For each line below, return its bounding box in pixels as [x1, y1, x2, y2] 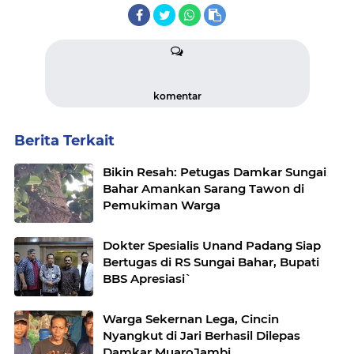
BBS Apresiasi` [103, 270, 192, 286]
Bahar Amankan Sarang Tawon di [103, 180, 304, 196]
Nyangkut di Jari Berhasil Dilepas [103, 327, 300, 343]
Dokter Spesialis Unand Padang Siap [103, 237, 246, 253]
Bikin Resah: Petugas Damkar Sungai [103, 164, 326, 179]
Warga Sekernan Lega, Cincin [103, 311, 279, 326]
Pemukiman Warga [103, 197, 220, 213]
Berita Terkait [14, 131, 115, 149]
